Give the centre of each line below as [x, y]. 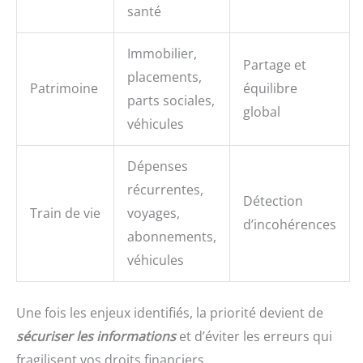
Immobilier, [162, 54]
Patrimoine [64, 89]
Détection [273, 201]
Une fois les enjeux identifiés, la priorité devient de [170, 313]
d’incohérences [290, 225]
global [262, 112]
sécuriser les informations [96, 337]
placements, [164, 77]
